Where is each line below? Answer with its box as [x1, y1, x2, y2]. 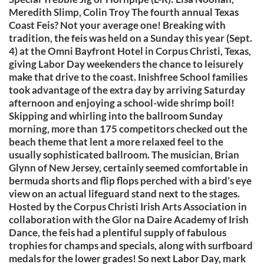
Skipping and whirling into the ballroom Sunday [9, 110, 223, 122]
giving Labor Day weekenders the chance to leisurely [9, 58, 243, 70]
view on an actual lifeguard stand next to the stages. [9, 187, 240, 200]
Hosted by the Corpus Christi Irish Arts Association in [9, 200, 247, 213]
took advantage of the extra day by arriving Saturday [9, 84, 245, 96]
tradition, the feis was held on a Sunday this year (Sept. [9, 32, 252, 44]
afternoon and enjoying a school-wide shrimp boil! [9, 97, 235, 109]
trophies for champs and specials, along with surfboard [9, 239, 253, 252]
